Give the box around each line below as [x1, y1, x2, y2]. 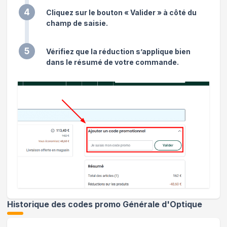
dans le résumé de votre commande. [46, 57, 179, 66]
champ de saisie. [46, 18, 108, 27]
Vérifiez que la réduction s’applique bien [46, 47, 191, 56]
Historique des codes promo [7, 200, 123, 210]
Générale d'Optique [123, 200, 202, 210]
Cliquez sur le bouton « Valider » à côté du [46, 8, 197, 17]
